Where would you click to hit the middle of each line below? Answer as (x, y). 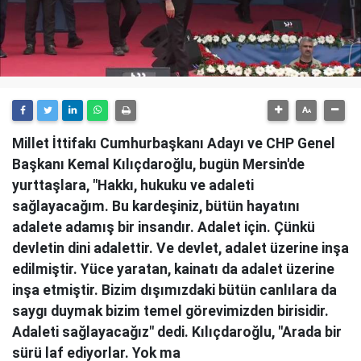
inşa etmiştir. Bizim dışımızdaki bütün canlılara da (174, 290)
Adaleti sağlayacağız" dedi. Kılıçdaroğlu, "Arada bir (177, 332)
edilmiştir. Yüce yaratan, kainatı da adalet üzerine (173, 269)
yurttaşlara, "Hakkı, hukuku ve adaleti (133, 185)
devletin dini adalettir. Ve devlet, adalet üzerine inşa (180, 248)
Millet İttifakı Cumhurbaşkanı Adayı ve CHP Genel (174, 143)
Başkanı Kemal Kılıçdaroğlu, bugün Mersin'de (158, 164)
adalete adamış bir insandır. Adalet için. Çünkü (164, 227)
